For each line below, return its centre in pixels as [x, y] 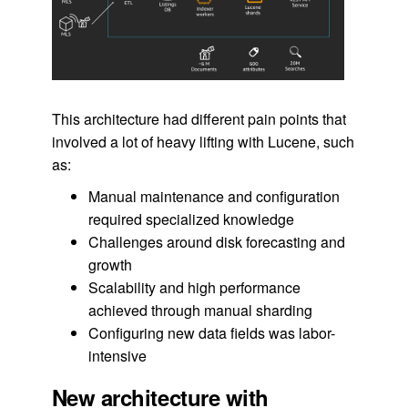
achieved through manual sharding [200, 310]
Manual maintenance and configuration [214, 196]
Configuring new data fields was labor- [211, 332]
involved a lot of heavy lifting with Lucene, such [203, 141]
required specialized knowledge [191, 219]
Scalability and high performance [194, 287]
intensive [117, 355]
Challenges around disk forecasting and [216, 241]
